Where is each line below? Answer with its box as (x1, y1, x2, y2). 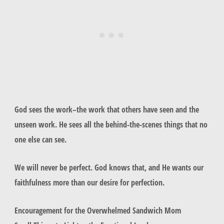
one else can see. (14, 133, 68, 145)
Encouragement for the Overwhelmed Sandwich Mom (14, 204, 181, 216)
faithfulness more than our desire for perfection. (14, 176, 164, 188)
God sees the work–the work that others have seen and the (14, 103, 199, 115)
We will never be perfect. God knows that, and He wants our (14, 161, 203, 173)
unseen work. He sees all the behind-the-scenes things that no (14, 118, 207, 130)
